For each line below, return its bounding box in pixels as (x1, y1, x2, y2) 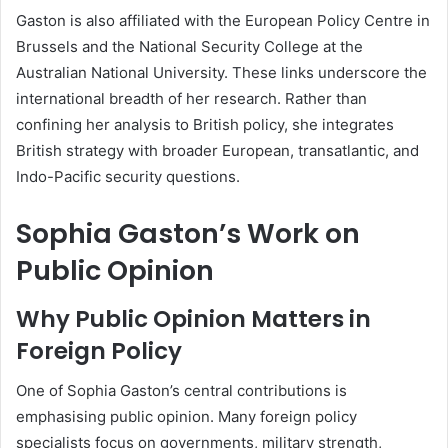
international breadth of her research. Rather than (16, 89, 367, 109)
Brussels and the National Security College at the (16, 37, 363, 57)
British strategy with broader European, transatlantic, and (16, 141, 419, 161)
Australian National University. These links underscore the (16, 63, 427, 83)
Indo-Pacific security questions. (16, 167, 240, 187)
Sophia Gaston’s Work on (16, 215, 360, 253)
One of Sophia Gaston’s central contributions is (16, 381, 347, 401)
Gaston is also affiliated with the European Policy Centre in (16, 11, 430, 31)
